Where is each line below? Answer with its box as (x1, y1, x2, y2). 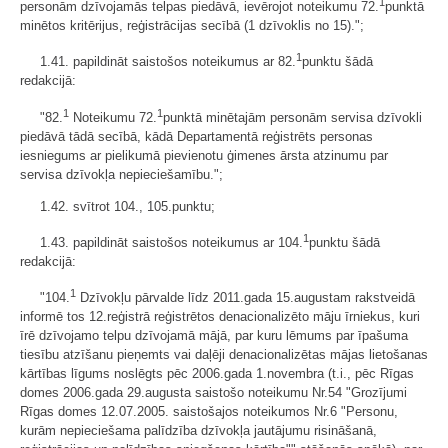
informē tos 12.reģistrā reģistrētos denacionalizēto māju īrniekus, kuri (20, 309, 420, 325)
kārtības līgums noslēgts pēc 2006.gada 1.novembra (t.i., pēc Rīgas (20, 366, 414, 382)
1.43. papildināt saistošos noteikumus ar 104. (40, 235, 303, 251)
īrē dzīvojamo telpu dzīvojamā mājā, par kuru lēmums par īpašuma (20, 328, 408, 344)
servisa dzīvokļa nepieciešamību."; (20, 166, 223, 182)
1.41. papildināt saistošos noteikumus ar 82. (40, 54, 296, 70)
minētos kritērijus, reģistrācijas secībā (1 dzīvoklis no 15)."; (20, 18, 364, 34)
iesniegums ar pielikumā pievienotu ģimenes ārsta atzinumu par (20, 147, 388, 163)
